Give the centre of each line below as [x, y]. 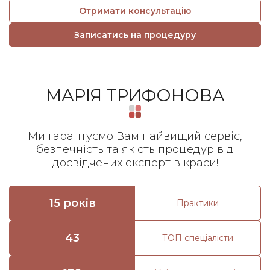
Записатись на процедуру [135, 35]
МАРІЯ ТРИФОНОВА [135, 95]
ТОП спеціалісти [198, 238]
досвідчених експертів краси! [135, 163]
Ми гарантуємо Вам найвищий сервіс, [135, 136]
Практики [198, 203]
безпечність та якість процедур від [135, 149]
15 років [72, 203]
